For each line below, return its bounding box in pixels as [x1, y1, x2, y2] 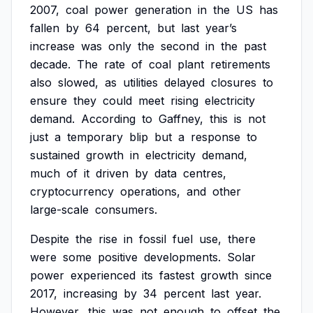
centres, [183, 166, 226, 180]
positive [98, 250, 138, 264]
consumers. [95, 203, 157, 217]
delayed [164, 75, 205, 89]
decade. [30, 57, 71, 71]
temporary [67, 130, 123, 144]
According [81, 112, 136, 126]
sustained [30, 148, 80, 162]
